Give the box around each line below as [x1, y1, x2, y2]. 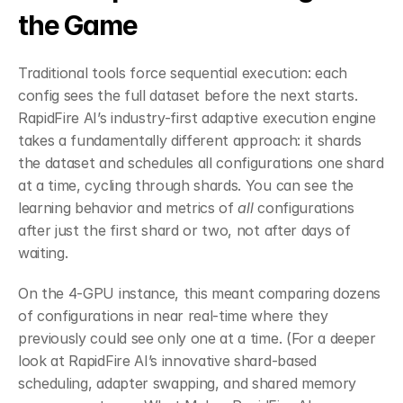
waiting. [18, 243, 68, 262]
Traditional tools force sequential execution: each [18, 63, 347, 82]
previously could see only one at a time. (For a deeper [18, 328, 376, 347]
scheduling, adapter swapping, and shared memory [18, 373, 356, 392]
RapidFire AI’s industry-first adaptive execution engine [18, 108, 376, 127]
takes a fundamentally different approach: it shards [18, 130, 362, 149]
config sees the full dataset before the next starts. [18, 85, 358, 104]
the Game [18, 8, 138, 41]
